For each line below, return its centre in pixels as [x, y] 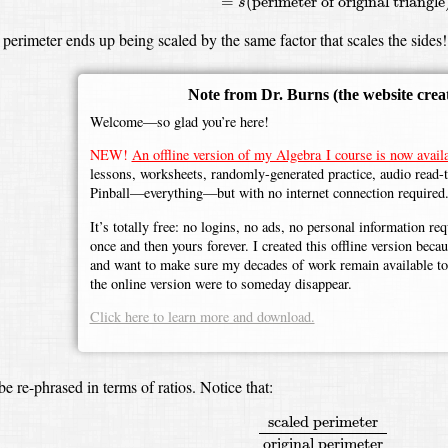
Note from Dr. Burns [260, 94]
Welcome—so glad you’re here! [179, 121]
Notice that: [236, 387]
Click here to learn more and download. [202, 317]
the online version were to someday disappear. [220, 283]
